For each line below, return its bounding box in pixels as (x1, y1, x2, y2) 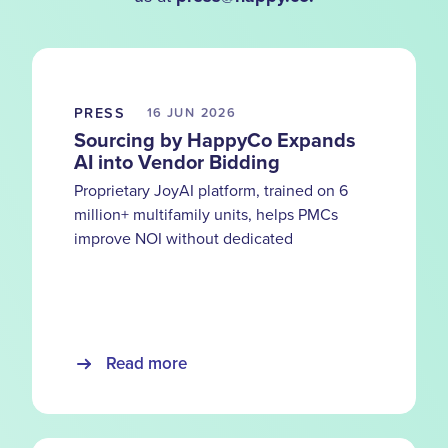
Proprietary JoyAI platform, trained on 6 (74, 178, 348, 201)
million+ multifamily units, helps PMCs (74, 202, 338, 225)
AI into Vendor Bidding (74, 147, 280, 177)
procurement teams (74, 250, 210, 273)
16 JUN (147, 103, 195, 122)
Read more (106, 351, 187, 376)
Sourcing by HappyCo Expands (74, 125, 356, 155)
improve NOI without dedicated (74, 226, 293, 249)
